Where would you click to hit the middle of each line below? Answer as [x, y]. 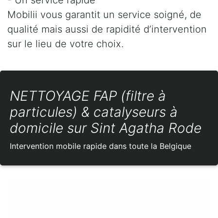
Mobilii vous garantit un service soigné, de [104, 14]
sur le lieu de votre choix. [65, 44]
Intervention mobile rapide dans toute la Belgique [100, 146]
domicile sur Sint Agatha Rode [106, 128]
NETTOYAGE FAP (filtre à [88, 96]
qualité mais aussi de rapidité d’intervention [107, 29]
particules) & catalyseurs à [94, 112]
